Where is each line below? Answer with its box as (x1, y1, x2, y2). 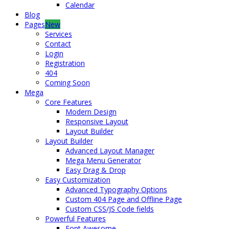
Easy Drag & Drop (65, 165, 126, 175)
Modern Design (65, 107, 117, 117)
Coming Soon (45, 78, 90, 87)
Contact (45, 39, 71, 49)
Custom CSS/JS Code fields (65, 204, 154, 214)
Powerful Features (45, 214, 106, 223)
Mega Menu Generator (65, 155, 141, 165)
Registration (45, 58, 85, 68)
